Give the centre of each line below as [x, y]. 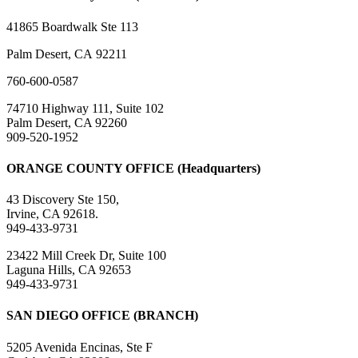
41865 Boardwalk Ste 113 [72, 26]
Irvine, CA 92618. [52, 214]
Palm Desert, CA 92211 [67, 54]
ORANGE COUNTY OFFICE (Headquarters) [133, 168]
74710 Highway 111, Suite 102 [85, 108]
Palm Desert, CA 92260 [67, 122]
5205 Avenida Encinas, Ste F [80, 347]
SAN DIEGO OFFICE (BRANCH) [102, 316]
